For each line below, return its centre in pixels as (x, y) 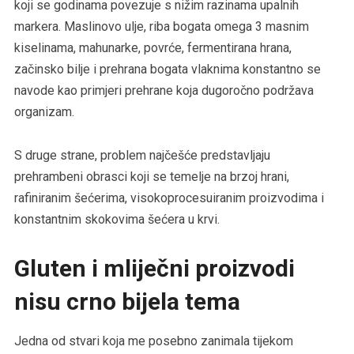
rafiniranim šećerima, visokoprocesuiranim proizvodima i (169, 198)
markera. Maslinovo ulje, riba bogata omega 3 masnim (161, 26)
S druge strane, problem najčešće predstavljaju (142, 155)
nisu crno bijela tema (127, 301)
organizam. (44, 111)
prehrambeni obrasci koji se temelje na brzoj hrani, (151, 176)
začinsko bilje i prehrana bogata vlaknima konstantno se (167, 69)
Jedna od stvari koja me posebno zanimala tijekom (153, 341)
